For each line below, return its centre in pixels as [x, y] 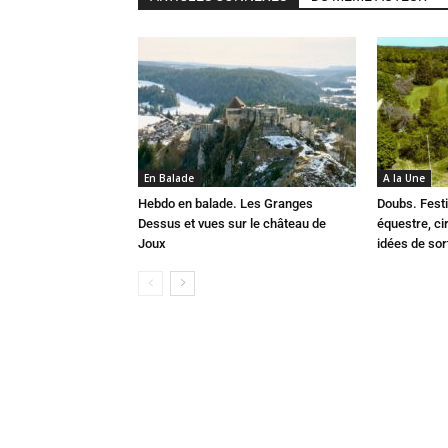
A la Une [404, 178]
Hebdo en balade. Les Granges [225, 203]
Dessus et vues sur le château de [232, 223]
